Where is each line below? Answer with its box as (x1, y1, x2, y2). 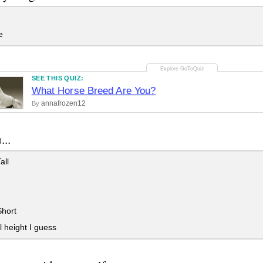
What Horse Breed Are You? (31, 85, 156, 96)
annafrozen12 (41, 99, 86, 107)
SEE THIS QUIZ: (31, 74, 84, 82)
